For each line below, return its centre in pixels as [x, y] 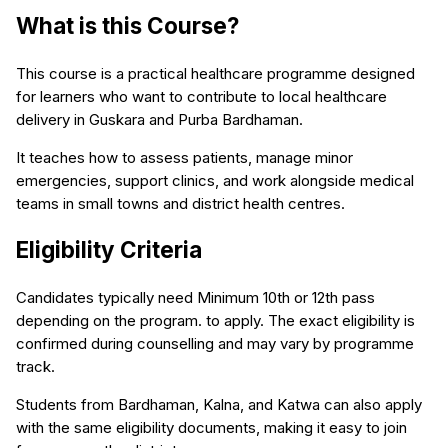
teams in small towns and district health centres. [180, 203]
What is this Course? [127, 25]
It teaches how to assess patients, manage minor [184, 157]
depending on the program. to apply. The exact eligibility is [215, 320]
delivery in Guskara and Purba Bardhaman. [159, 119]
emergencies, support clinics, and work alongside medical [215, 180]
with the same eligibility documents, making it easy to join [211, 427]
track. [35, 366]
